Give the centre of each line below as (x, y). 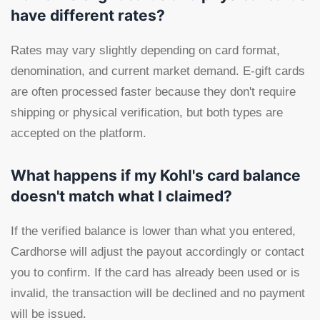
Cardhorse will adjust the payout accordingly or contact (157, 252)
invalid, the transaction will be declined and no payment (158, 293)
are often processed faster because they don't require (153, 92)
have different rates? (88, 15)
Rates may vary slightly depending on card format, (145, 50)
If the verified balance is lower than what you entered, (153, 231)
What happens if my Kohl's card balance (156, 175)
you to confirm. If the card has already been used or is (155, 272)
